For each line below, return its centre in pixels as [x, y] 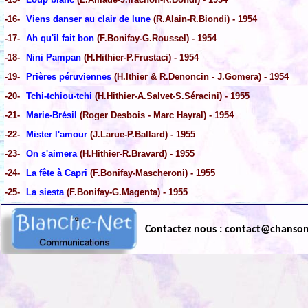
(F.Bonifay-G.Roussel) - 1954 [155, 38]
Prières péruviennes [69, 77]
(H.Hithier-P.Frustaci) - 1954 [140, 58]
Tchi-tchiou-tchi [59, 96]
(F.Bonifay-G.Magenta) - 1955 [126, 192]
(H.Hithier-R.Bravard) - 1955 [136, 154]
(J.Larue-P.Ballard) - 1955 [141, 135]
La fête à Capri [57, 173]
